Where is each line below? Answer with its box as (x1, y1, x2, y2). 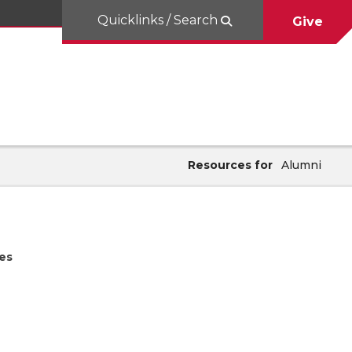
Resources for (188, 157, 273, 172)
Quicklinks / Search (97, 12, 221, 27)
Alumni (281, 157, 321, 172)
